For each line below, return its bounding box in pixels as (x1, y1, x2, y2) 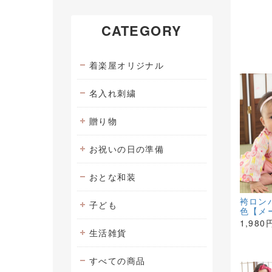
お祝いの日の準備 (89, 143, 165, 155)
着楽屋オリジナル (89, 59, 165, 71)
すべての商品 (89, 254, 146, 267)
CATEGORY (101, 21, 182, 40)
